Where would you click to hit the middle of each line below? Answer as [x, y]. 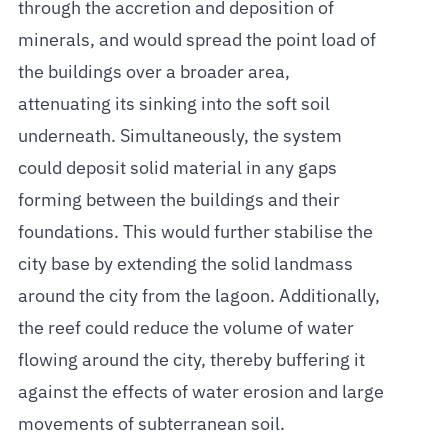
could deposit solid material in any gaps [177, 168]
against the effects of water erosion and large [200, 392]
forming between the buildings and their [178, 200]
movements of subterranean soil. [151, 424]
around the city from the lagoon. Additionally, [198, 296]
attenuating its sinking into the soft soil [173, 104]
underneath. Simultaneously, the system [179, 136]
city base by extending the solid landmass [185, 264]
